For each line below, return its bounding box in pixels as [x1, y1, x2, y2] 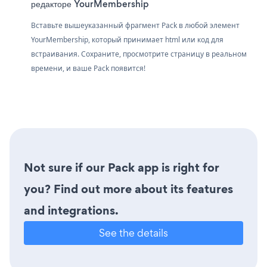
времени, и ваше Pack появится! [31, 63, 145, 73]
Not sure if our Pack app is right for [24, 159, 219, 176]
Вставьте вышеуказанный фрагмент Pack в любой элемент [31, 20, 240, 30]
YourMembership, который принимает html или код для [31, 35, 223, 45]
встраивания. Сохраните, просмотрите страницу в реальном [31, 49, 247, 59]
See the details [99, 226, 168, 240]
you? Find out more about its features [24, 181, 233, 197]
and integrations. [24, 202, 119, 219]
